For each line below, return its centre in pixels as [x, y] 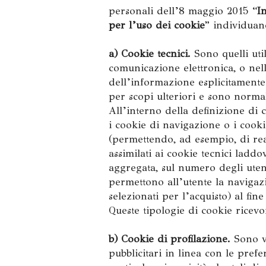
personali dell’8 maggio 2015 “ [183, 11]
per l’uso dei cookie [157, 25]
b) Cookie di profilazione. [170, 239]
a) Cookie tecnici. [150, 54]
